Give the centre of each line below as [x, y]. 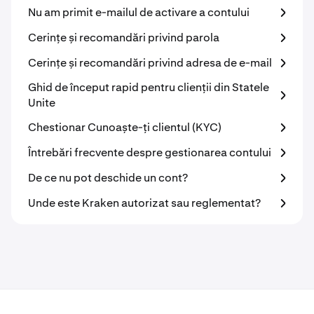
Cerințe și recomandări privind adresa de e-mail [150, 63]
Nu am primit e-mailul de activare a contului [139, 12]
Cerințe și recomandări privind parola [124, 37]
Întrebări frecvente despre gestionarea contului [150, 152]
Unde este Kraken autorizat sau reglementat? [144, 203]
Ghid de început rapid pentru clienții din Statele [149, 87]
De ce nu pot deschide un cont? [108, 178]
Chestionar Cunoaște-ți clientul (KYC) [125, 127]
